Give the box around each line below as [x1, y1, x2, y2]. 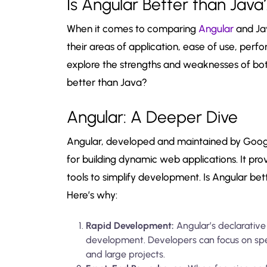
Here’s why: [67, 188, 117, 201]
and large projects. [86, 248, 165, 260]
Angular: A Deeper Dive [67, 106, 238, 127]
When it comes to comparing [67, 22, 198, 35]
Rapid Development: [86, 219, 174, 231]
